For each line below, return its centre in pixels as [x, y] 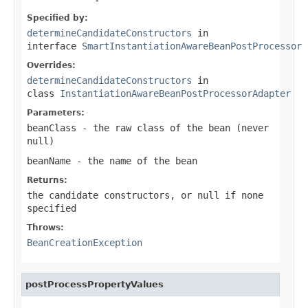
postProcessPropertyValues [95, 284]
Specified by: [57, 18]
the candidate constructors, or [112, 195]
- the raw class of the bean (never [173, 128]
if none [241, 195]
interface [54, 46]
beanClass [52, 128]
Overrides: [51, 65]
